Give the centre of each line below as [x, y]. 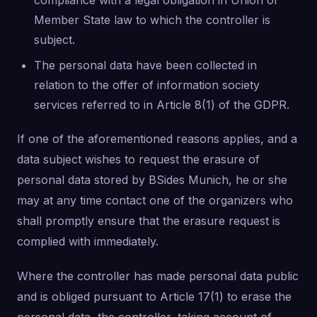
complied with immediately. [88, 241]
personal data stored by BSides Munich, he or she [152, 180]
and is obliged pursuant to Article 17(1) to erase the [154, 296]
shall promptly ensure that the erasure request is [149, 221]
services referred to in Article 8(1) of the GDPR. [162, 105]
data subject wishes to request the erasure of [138, 159]
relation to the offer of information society [147, 85]
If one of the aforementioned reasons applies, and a [157, 139]
